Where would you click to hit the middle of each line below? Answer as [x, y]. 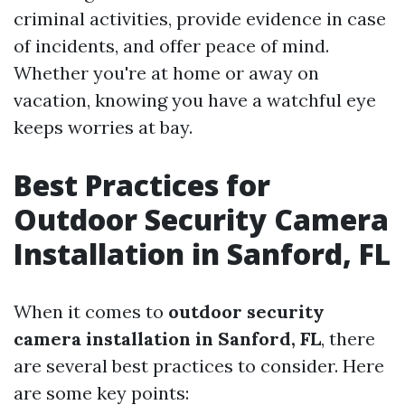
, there [348, 339]
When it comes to [91, 311]
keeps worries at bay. [103, 127]
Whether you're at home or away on [166, 73]
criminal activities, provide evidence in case [200, 19]
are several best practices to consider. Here [199, 366]
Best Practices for [142, 185]
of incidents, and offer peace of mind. [171, 46]
